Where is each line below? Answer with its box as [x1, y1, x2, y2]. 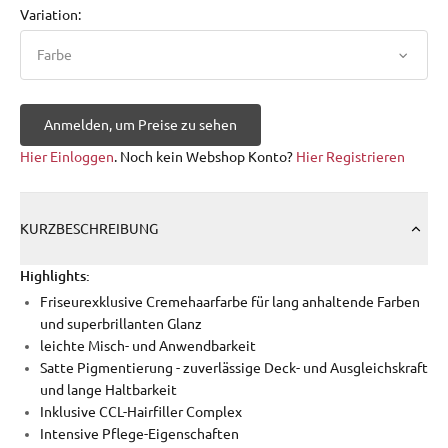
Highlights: [20, 267, 90, 285]
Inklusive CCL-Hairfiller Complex [40, 404, 242, 421]
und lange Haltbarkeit [40, 382, 177, 399]
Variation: [20, 7, 81, 24]
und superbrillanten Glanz [40, 316, 202, 333]
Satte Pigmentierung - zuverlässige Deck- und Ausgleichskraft [40, 360, 428, 377]
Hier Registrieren [296, 149, 405, 166]
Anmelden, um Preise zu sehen [44, 117, 237, 134]
